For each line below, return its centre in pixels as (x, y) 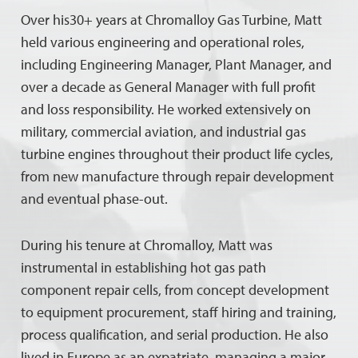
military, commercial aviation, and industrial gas (164, 131)
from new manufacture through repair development (178, 176)
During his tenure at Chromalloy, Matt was (147, 245)
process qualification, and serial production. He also (175, 334)
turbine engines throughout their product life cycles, (177, 153)
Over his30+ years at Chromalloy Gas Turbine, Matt (172, 19)
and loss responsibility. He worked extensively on (166, 109)
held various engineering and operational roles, (163, 42)
